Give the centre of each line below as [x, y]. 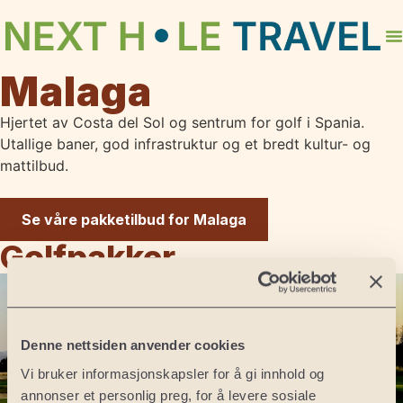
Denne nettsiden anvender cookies [133, 345]
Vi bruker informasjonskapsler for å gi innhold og [173, 373]
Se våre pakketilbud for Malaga [134, 219]
